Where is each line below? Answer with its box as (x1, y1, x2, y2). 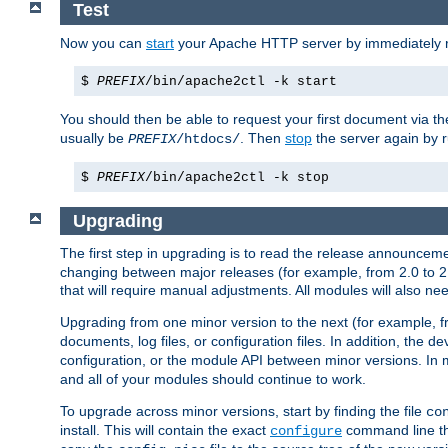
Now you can (60, 34, 146, 51)
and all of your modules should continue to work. (60, 371, 366, 388)
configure (270, 423, 342, 440)
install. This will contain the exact (60, 422, 270, 439)
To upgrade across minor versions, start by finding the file (60, 403, 426, 420)
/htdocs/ (176, 130, 240, 147)
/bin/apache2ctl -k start (145, 73, 337, 89)
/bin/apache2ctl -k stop (145, 169, 329, 185)
